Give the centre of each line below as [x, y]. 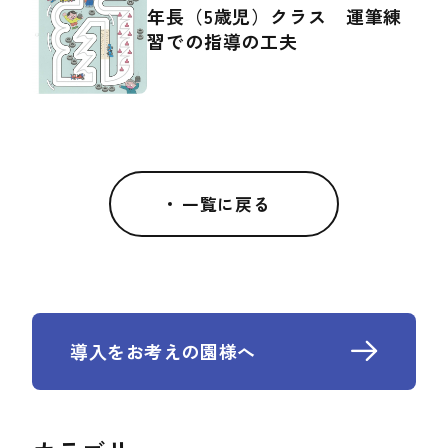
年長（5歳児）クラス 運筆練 [275, 15]
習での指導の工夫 [223, 40]
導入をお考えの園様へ [163, 351]
